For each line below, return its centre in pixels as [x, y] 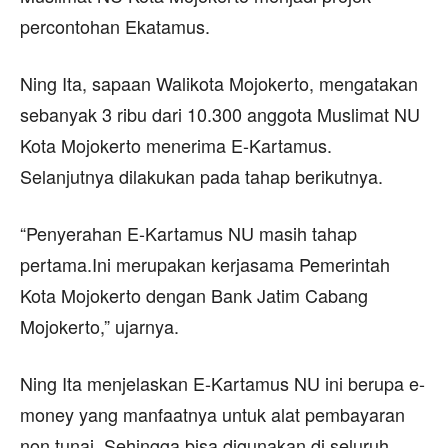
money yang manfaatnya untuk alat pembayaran [212, 413]
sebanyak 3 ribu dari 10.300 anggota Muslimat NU [220, 113]
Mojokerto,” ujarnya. [99, 325]
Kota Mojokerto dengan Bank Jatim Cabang [194, 294]
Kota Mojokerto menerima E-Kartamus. [176, 144]
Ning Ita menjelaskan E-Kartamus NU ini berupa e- [222, 382]
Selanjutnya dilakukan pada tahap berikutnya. [201, 175]
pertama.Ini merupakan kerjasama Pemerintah [205, 263]
